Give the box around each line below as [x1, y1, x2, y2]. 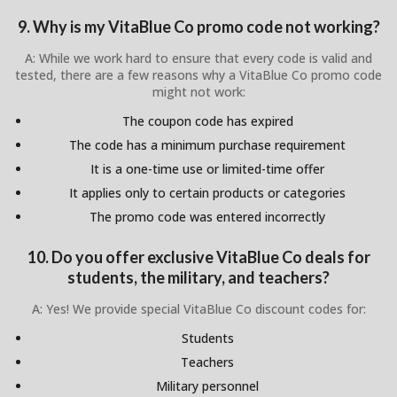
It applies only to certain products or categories [69, 183, 346, 201]
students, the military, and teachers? [67, 268, 330, 288]
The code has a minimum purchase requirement [69, 136, 346, 153]
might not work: [152, 82, 245, 100]
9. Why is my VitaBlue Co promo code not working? [17, 16, 380, 36]
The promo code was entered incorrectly [90, 207, 325, 225]
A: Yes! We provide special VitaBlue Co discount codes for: [31, 300, 366, 318]
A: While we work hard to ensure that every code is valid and [25, 49, 372, 66]
